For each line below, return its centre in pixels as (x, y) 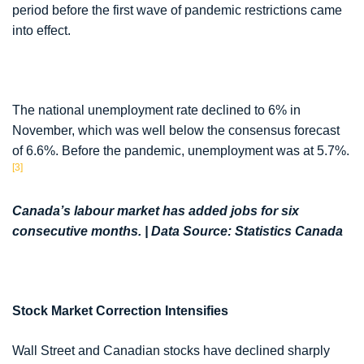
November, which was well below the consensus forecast (176, 131)
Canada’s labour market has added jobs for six (156, 211)
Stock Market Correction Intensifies (120, 311)
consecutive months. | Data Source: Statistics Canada (178, 232)
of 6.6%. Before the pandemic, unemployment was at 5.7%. (181, 151)
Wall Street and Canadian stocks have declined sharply (171, 351)
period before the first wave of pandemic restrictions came (177, 11)
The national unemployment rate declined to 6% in (156, 110)
